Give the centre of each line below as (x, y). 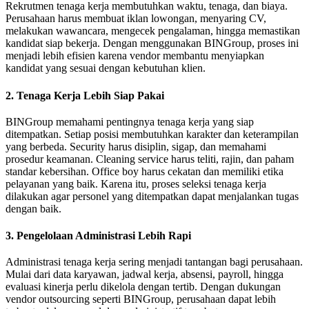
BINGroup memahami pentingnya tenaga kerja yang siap (130, 121)
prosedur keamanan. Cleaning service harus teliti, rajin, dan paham (150, 159)
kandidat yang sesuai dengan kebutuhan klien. (106, 68)
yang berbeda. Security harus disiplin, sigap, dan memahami (136, 146)
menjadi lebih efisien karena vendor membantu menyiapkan (135, 56)
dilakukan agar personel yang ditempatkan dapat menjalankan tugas (152, 196)
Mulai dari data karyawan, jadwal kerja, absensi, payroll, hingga (144, 275)
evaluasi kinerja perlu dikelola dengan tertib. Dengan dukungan (143, 287)
